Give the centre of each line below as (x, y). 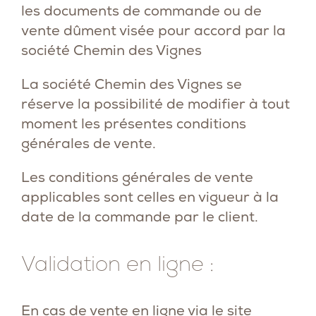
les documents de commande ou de (141, 11)
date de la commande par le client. (140, 217)
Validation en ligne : (117, 263)
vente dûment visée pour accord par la (153, 30)
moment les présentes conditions (134, 123)
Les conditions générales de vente (137, 177)
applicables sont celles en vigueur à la (150, 197)
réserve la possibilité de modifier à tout (156, 104)
